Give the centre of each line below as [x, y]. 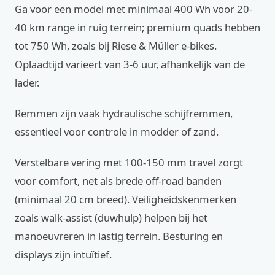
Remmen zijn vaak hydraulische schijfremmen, [124, 113]
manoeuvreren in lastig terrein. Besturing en [119, 236]
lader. [27, 83]
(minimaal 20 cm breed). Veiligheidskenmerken [126, 199]
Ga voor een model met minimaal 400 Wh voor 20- [134, 9]
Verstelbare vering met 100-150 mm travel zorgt [129, 162]
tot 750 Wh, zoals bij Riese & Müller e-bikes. [116, 46]
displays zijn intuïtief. [63, 254]
